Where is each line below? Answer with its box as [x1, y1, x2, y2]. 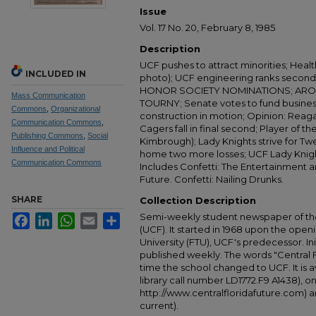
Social [87, 131, 108, 140]
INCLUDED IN [25, 68, 86, 79]
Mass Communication [11, 91, 85, 99]
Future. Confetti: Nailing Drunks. [140, 174, 284, 185]
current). [140, 300, 178, 311]
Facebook [30, 212, 70, 223]
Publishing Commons [11, 131, 83, 140]
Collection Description [140, 195, 256, 206]
